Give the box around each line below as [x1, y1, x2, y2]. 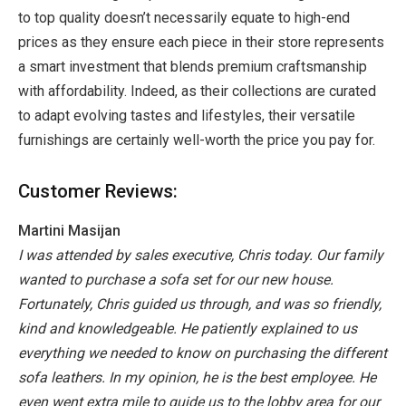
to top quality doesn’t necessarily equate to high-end [18, 9, 350, 27]
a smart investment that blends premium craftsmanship [18, 58, 367, 76]
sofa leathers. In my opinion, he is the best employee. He [18, 369, 376, 387]
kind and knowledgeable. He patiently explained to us [18, 320, 357, 338]
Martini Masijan [18, 222, 121, 240]
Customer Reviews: [18, 179, 178, 202]
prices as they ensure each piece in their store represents [18, 34, 384, 52]
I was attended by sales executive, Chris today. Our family [18, 246, 383, 265]
